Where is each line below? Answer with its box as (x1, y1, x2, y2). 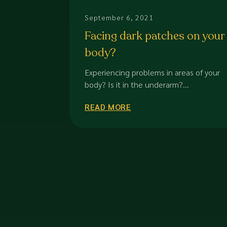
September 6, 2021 (85, 13, 154, 22)
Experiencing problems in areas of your (85, 67, 220, 78)
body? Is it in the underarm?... (85, 79, 189, 90)
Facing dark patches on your (85, 28, 224, 44)
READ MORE (85, 101, 131, 112)
